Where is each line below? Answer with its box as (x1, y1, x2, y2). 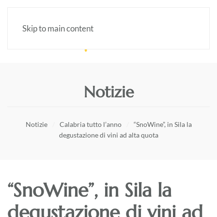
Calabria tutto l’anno (59, 120, 122, 128)
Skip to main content (22, 23, 93, 33)
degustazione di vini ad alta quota (59, 130, 158, 139)
